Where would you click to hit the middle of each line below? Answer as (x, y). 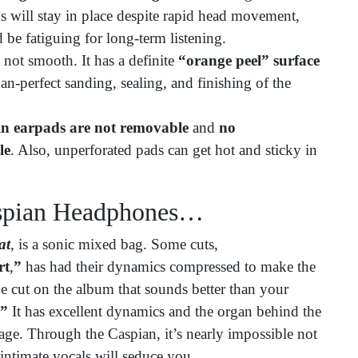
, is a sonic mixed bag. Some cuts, (114, 245)
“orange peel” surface (249, 61)
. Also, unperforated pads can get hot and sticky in (164, 150)
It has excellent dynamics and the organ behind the (165, 312)
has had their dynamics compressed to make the (169, 267)
